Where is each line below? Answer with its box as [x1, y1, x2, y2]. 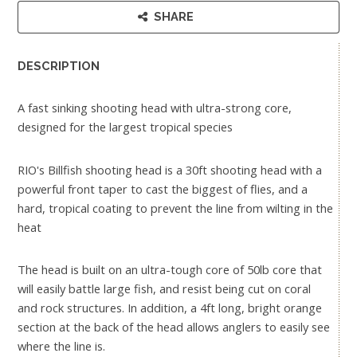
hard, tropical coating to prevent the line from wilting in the [18, 199, 333, 216]
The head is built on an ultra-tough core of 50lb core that [18, 261, 322, 278]
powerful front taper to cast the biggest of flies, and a [18, 180, 308, 197]
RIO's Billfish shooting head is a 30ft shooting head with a [18, 161, 322, 178]
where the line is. [18, 338, 105, 355]
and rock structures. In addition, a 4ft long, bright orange [18, 300, 322, 316]
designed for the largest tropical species [18, 119, 233, 135]
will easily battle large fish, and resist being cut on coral [18, 280, 311, 297]
